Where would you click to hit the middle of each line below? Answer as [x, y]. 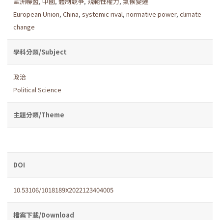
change [24, 27]
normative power [151, 14]
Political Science [37, 89]
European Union [36, 14]
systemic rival [102, 14]
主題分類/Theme [39, 114]
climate [191, 14]
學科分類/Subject [40, 52]
